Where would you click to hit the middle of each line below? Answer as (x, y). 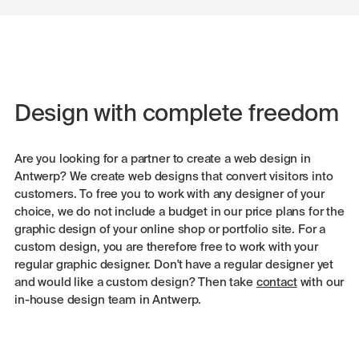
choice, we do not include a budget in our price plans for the (179, 212)
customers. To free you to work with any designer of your (169, 194)
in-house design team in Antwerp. (108, 300)
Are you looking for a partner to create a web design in (163, 159)
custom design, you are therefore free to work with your (166, 247)
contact (276, 282)
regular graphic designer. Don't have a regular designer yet (174, 265)
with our (321, 282)
